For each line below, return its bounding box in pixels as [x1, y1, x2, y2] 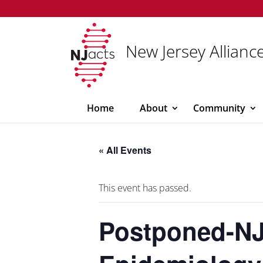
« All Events [99, 143, 151, 157]
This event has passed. [99, 181, 191, 194]
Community [193, 102, 245, 114]
